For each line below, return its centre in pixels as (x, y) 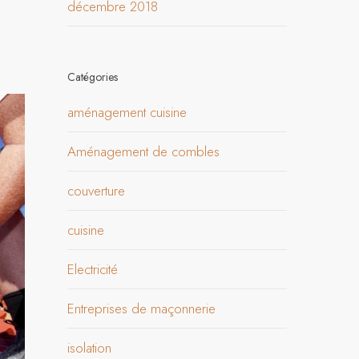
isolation (90, 348)
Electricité (93, 269)
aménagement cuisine (127, 112)
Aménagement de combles (144, 151)
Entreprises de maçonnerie (142, 309)
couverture (97, 191)
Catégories (93, 77)
